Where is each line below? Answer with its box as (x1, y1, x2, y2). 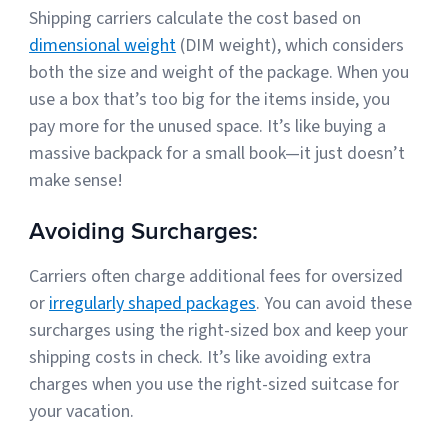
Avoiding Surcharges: (29, 217, 259, 247)
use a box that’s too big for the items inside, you (29, 87, 391, 113)
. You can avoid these (256, 291, 413, 317)
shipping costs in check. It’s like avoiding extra (29, 345, 372, 371)
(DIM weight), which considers (176, 33, 405, 59)
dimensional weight (29, 33, 177, 59)
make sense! (29, 168, 124, 194)
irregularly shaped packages (49, 291, 257, 317)
